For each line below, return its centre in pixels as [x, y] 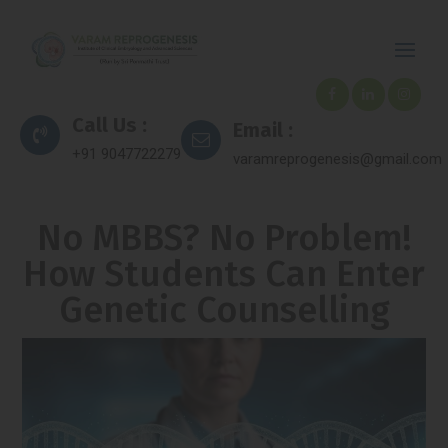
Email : [263, 130]
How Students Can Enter [224, 274]
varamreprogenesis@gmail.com [337, 159]
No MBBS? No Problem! [224, 238]
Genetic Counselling [224, 310]
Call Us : [109, 125]
